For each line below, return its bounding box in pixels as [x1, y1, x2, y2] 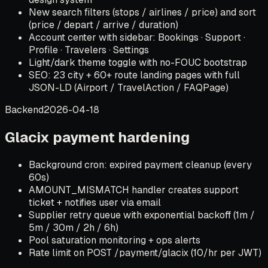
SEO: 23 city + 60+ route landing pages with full [29, 68, 240, 81]
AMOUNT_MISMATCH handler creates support [29, 183, 239, 196]
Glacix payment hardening [5, 127, 190, 147]
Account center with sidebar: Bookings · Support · [29, 31, 245, 44]
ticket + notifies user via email [29, 196, 161, 209]
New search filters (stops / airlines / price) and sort [29, 5, 256, 19]
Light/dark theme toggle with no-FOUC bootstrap [29, 56, 247, 69]
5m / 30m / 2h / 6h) [29, 221, 118, 234]
